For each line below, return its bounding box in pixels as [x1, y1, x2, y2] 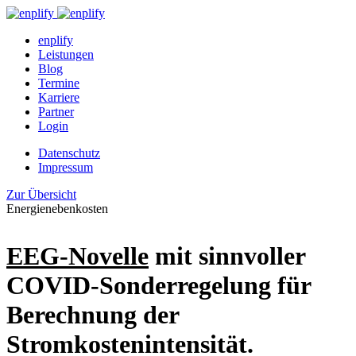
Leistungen [38, 48, 94, 61]
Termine [38, 76, 79, 90]
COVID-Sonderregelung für [6, 271, 311, 300]
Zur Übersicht [6, 188, 76, 201]
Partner [38, 105, 74, 118]
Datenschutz [38, 146, 100, 160]
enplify [38, 33, 73, 47]
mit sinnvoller [149, 242, 305, 270]
